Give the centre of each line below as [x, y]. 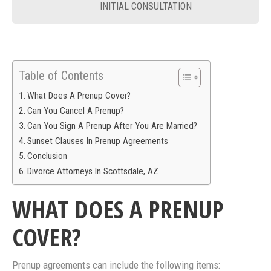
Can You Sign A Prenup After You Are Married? [113, 126]
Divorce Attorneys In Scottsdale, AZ [93, 171]
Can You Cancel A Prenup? [76, 111]
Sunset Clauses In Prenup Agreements [98, 141]
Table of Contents [61, 76]
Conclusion [47, 156]
